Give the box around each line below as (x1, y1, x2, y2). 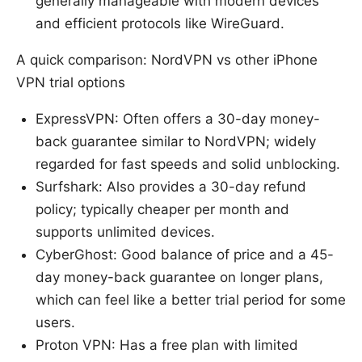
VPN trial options (16, 74, 125, 90)
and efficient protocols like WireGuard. (36, 15, 284, 32)
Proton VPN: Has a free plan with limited (36, 336, 298, 353)
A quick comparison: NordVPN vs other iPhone (16, 51, 318, 68)
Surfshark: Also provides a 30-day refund (36, 178, 306, 195)
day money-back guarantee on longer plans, (36, 268, 323, 285)
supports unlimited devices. (36, 223, 215, 240)
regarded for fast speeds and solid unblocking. (36, 155, 340, 172)
